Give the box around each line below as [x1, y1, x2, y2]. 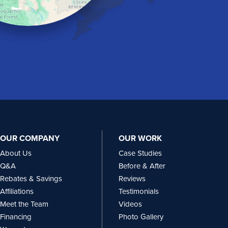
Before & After [118, 160, 165, 172]
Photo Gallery [118, 211, 163, 222]
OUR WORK [118, 132, 162, 144]
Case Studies [118, 147, 162, 159]
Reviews [118, 173, 146, 184]
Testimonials [118, 185, 159, 197]
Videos [118, 198, 142, 210]
